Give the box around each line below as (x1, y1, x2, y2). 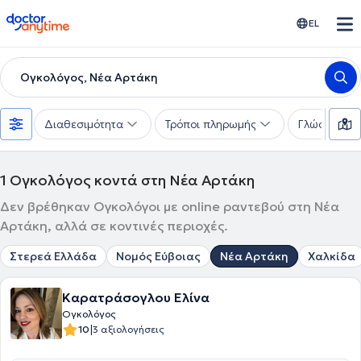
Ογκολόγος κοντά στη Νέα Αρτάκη (10, 171, 255, 189)
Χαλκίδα (308, 249, 355, 263)
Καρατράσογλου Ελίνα (62, 289, 210, 305)
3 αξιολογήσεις (93, 323, 164, 335)
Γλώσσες (298, 117, 344, 131)
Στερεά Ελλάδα (10, 249, 97, 263)
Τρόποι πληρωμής (165, 117, 256, 131)
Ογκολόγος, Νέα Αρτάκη (20, 70, 158, 85)
